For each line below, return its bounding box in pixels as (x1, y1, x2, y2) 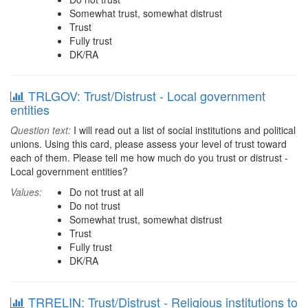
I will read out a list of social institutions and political (71, 123, 296, 137)
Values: (10, 185, 42, 199)
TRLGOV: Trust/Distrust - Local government (28, 87, 265, 104)
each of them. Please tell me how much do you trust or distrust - (10, 151, 288, 164)
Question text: (10, 123, 71, 137)
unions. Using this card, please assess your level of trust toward (10, 137, 287, 151)
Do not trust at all (69, 185, 144, 199)
